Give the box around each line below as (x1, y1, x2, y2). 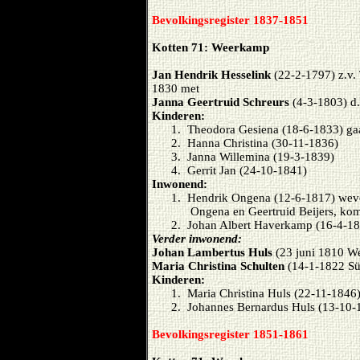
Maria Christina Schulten (152, 259, 284, 272)
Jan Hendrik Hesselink (152, 67, 274, 81)
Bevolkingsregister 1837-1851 (152, 13, 309, 27)
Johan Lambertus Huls (152, 245, 272, 259)
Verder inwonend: (152, 231, 242, 245)
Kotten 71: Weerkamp (152, 40, 269, 54)
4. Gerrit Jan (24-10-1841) (171, 163, 307, 177)
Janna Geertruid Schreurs (152, 95, 289, 108)
